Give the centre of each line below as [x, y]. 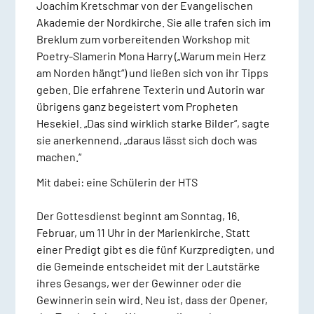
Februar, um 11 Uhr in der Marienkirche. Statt [143, 233]
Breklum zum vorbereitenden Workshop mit [143, 39]
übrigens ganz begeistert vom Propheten [137, 107]
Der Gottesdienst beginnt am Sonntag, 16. [138, 216]
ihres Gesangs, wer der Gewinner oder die [139, 283]
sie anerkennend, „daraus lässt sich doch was [146, 140]
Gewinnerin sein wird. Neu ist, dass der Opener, [152, 300]
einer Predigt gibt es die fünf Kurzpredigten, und [155, 250]
